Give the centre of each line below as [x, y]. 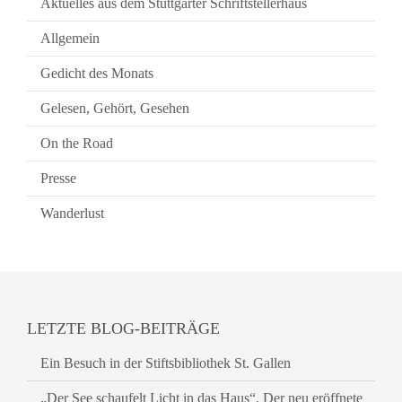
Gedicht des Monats [97, 73]
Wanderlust [72, 213]
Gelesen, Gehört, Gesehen [115, 108]
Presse [58, 178]
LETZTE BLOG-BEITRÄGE [123, 328]
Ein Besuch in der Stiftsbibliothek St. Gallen [166, 363]
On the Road [77, 143]
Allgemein [70, 38]
